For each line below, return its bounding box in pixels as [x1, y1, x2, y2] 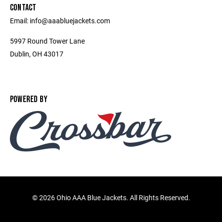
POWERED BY [10, 94, 48, 105]
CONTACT [10, 2, 37, 13]
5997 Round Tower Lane [10, 36, 85, 46]
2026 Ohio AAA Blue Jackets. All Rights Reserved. [39, 192, 190, 202]
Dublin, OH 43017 [10, 49, 63, 59]
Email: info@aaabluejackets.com [10, 16, 110, 26]
